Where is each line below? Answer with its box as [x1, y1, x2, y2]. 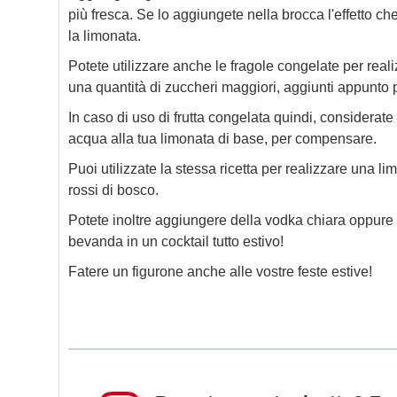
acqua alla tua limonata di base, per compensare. [67, 130, 377, 146]
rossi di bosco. [67, 182, 159, 198]
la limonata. [67, 27, 141, 43]
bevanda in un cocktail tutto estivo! [67, 233, 284, 249]
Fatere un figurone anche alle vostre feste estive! [67, 263, 372, 279]
